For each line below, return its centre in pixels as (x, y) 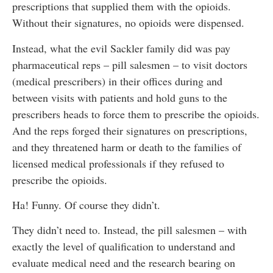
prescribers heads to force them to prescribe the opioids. (136, 114)
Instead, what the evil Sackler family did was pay (121, 48)
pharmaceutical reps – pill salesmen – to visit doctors (130, 64)
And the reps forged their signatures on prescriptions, (130, 130)
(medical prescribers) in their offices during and (117, 81)
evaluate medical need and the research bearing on (124, 263)
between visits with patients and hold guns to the (120, 97)
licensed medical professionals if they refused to (118, 163)
